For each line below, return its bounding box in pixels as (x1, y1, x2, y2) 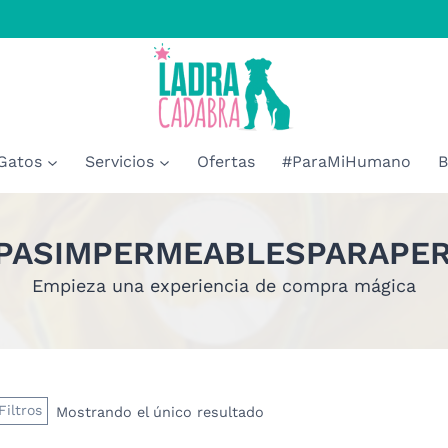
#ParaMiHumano (281, 151, 411, 171)
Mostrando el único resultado (56, 403, 264, 420)
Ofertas (196, 151, 255, 171)
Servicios (85, 151, 155, 171)
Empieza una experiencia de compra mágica (32, 275, 416, 297)
